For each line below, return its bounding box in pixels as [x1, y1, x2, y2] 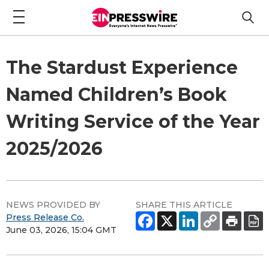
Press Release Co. [6, 211, 84, 223]
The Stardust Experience [6, 56, 238, 79]
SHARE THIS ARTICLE [136, 199, 232, 210]
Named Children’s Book [6, 83, 227, 106]
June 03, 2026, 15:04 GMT [6, 224, 116, 235]
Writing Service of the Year [6, 110, 260, 133]
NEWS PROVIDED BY [6, 199, 100, 210]
